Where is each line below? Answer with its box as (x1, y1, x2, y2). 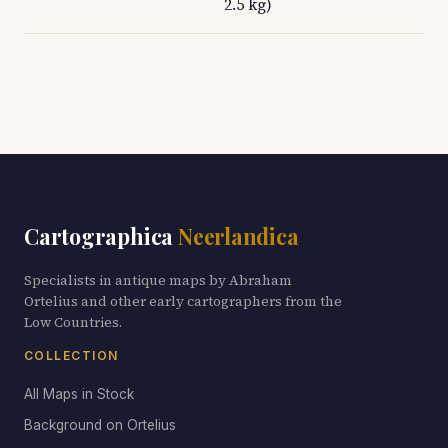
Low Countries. (24, 313, 122, 332)
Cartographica (24, 222, 178, 250)
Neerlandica (177, 222, 299, 250)
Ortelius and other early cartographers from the (24, 292, 342, 311)
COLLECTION (24, 348, 119, 363)
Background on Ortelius (24, 417, 176, 433)
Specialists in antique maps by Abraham (24, 271, 292, 290)
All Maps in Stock (24, 386, 134, 402)
